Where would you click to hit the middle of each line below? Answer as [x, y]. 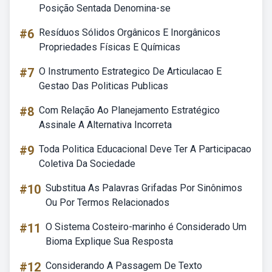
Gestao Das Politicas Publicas [104, 86]
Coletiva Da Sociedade [87, 164]
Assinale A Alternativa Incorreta [105, 125]
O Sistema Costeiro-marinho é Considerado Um [146, 227]
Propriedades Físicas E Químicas [110, 47]
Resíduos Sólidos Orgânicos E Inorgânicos [130, 32]
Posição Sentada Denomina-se [105, 8]
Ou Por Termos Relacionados [107, 202]
